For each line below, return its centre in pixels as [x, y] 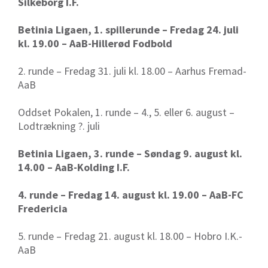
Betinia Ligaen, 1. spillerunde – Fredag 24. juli [128, 30]
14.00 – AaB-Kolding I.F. [74, 167]
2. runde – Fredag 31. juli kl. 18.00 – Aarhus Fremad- [132, 71]
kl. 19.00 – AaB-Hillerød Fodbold [95, 44]
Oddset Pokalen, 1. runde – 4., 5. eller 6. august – [126, 112]
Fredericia [43, 209]
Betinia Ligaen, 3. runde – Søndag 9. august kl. [130, 154]
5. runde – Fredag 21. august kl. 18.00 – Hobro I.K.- [130, 236]
